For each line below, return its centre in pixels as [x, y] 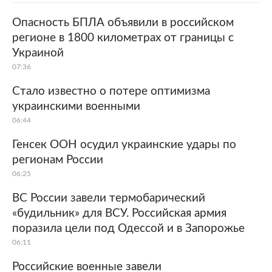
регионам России [58, 160]
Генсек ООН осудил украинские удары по [124, 145]
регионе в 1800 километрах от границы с [123, 38]
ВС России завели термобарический [109, 198]
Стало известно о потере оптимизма [111, 91]
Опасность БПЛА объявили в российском [123, 23]
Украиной [38, 53]
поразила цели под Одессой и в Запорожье [128, 229]
